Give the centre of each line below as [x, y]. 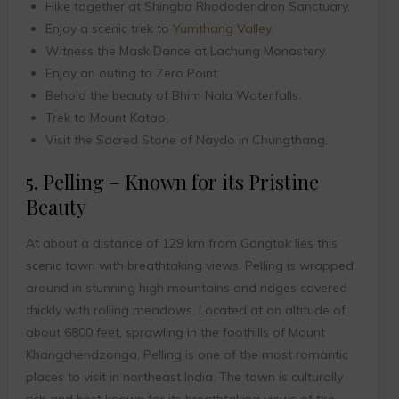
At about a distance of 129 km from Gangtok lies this [181, 244]
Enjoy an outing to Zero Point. [132, 73]
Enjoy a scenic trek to [109, 29]
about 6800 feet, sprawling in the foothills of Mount [175, 333]
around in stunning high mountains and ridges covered [186, 288]
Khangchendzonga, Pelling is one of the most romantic [187, 355]
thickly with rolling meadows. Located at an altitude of [185, 310]
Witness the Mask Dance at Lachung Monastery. [186, 51]
